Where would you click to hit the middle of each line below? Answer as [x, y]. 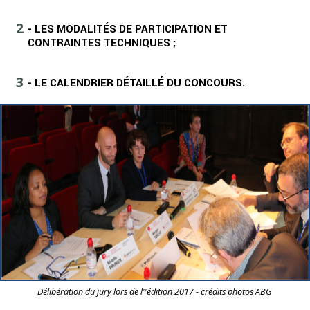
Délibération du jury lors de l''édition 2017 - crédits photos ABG [155, 291]
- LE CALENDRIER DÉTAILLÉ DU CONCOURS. [136, 83]
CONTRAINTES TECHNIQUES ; [102, 43]
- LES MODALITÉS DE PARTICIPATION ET [128, 29]
